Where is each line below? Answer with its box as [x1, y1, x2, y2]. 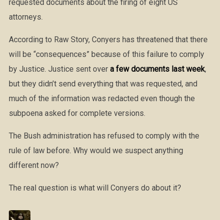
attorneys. [8, 12, 43, 22]
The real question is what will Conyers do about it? [8, 183, 181, 192]
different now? [8, 161, 59, 170]
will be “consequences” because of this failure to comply [8, 50, 204, 59]
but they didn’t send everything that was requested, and [8, 79, 197, 88]
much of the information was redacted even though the [8, 94, 195, 103]
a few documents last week [110, 64, 205, 74]
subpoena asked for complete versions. [8, 109, 145, 118]
